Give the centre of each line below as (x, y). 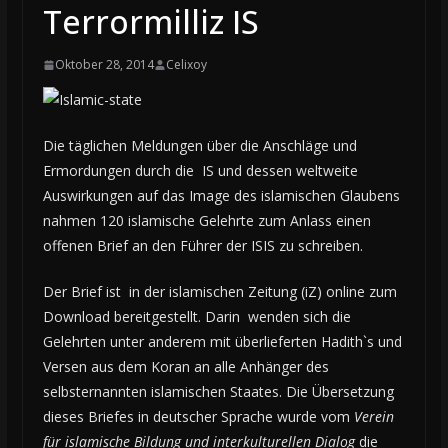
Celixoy (186, 64)
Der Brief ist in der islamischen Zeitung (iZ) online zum (219, 291)
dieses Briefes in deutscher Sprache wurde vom (198, 416)
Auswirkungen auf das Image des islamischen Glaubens (221, 195)
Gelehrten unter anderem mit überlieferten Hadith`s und (222, 341)
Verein (373, 416)
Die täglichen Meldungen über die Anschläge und (199, 145)
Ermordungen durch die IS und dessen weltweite (200, 170)
